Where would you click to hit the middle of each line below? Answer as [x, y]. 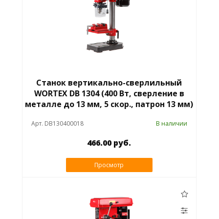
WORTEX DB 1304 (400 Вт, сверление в [109, 94]
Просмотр [109, 165]
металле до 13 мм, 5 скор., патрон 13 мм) [109, 104]
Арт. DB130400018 [57, 124]
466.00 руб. [109, 143]
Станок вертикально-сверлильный [109, 83]
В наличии [172, 124]
